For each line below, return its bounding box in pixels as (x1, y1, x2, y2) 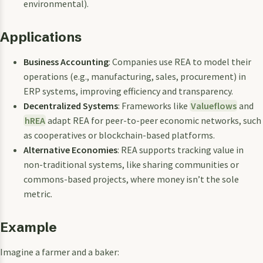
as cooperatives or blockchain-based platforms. (23, 129, 215, 141)
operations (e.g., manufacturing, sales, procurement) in (23, 70, 246, 82)
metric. (23, 187, 52, 200)
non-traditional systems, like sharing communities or (23, 158, 239, 170)
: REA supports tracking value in (117, 143, 244, 156)
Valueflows (190, 99, 237, 112)
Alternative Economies (23, 143, 117, 156)
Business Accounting (23, 55, 109, 68)
